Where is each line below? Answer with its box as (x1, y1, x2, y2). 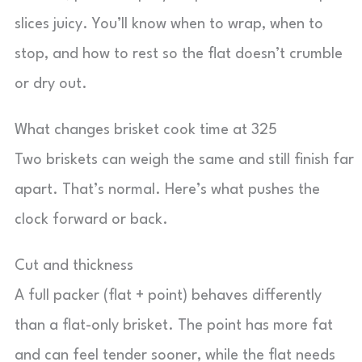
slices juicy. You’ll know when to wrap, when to (15, 17, 323, 32)
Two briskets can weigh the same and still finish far (15, 153, 354, 167)
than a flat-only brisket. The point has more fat (15, 318, 333, 333)
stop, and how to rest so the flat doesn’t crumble (15, 47, 343, 61)
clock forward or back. (15, 213, 168, 227)
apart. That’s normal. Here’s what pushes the (15, 183, 320, 197)
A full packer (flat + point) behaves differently (15, 288, 322, 303)
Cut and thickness (15, 259, 133, 273)
